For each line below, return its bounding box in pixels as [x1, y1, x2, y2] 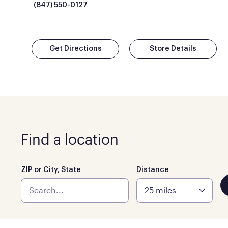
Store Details [150, 45, 197, 52]
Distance [136, 166, 169, 174]
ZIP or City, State [20, 166, 81, 174]
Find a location [20, 131, 119, 147]
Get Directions [49, 45, 102, 52]
